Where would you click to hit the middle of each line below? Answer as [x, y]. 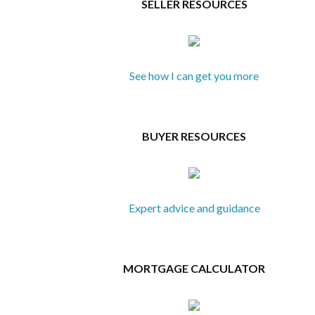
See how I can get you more [194, 76]
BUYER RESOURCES [194, 136]
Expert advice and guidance [194, 208]
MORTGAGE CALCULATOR [194, 268]
